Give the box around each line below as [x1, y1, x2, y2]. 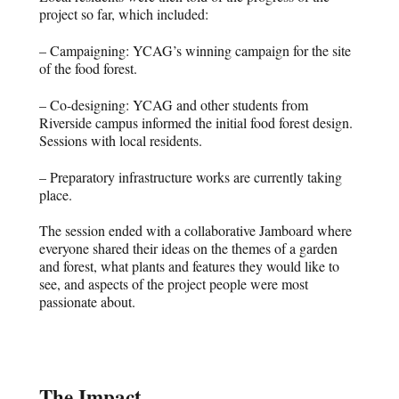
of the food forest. [39, 59, 138, 78]
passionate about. [39, 292, 136, 312]
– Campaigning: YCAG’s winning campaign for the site [39, 41, 352, 61]
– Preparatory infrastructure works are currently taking [39, 167, 343, 186]
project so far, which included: [39, 4, 209, 24]
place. [39, 184, 77, 204]
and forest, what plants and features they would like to [39, 256, 340, 276]
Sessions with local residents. [39, 130, 203, 150]
